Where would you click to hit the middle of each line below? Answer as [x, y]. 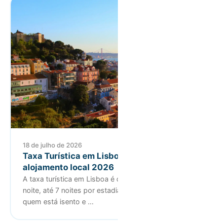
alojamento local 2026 [68, 167]
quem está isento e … [58, 202]
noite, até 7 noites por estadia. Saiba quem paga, [104, 190]
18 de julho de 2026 [52, 145]
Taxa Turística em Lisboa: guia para [95, 156]
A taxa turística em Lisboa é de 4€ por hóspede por [109, 179]
